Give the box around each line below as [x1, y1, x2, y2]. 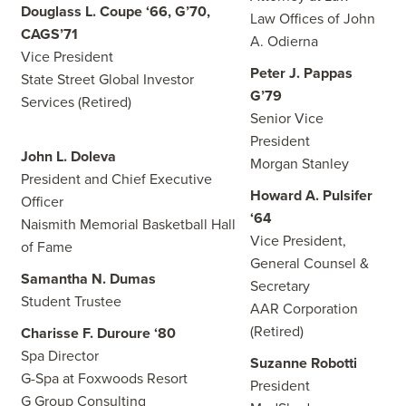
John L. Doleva [21, 148, 116, 166]
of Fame [21, 238, 72, 256]
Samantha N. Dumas [21, 270, 156, 288]
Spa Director [21, 347, 99, 365]
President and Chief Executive [21, 170, 212, 188]
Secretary [250, 277, 310, 295]
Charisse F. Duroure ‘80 [21, 324, 176, 343]
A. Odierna [250, 33, 318, 51]
